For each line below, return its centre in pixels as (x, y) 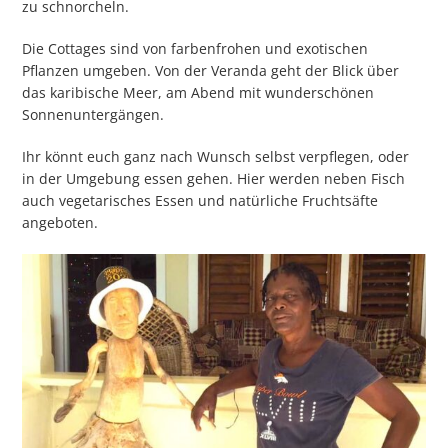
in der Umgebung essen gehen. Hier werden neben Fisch (214, 178)
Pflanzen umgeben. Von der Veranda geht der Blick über (211, 70)
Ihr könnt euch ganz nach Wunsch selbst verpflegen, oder (216, 156)
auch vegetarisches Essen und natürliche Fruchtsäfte (200, 200)
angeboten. (60, 222)
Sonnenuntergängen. (93, 114)
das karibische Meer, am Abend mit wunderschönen (198, 92)
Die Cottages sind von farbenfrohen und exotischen (195, 48)
